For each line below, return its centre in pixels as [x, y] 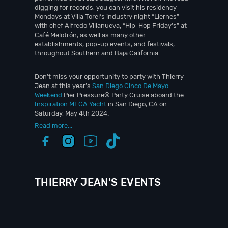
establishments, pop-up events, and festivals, [105, 44]
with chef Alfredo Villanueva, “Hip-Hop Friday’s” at [111, 26]
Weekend [48, 95]
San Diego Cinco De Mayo [130, 86]
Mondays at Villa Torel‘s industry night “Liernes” [107, 17]
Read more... [53, 125]
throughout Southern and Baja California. [97, 53]
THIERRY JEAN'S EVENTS [98, 182]
